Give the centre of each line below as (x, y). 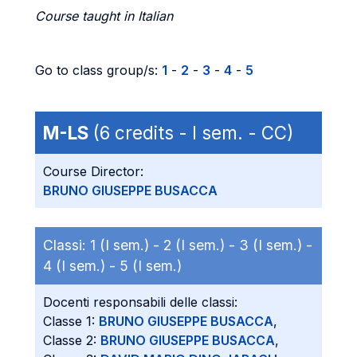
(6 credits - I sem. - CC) (191, 133)
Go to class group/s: (98, 70)
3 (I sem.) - (276, 245)
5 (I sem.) (151, 266)
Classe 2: (72, 340)
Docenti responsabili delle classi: (140, 302)
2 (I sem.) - (201, 245)
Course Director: (93, 171)
